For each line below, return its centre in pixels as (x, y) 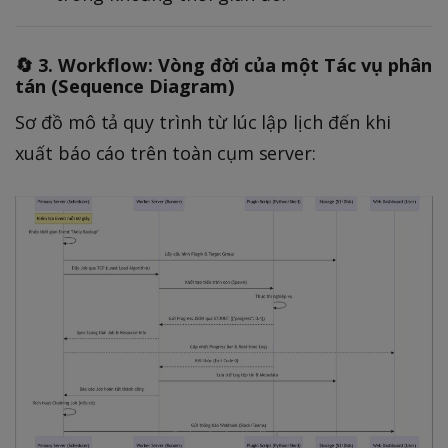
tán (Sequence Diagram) (125, 86)
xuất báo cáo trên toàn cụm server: (166, 153)
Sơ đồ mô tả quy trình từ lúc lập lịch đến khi (203, 122)
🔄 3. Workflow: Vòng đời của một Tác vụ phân (223, 65)
